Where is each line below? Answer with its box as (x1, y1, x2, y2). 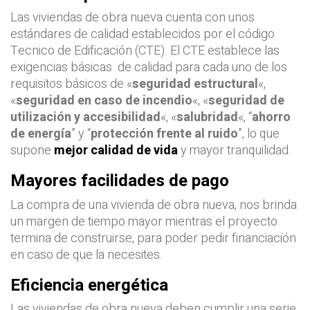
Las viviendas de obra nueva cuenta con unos (10, 8, 255, 28)
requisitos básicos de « (10, 75, 132, 94)
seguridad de (208, 91, 284, 111)
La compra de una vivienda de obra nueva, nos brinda (10, 195, 297, 215)
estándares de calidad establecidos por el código (10, 25, 275, 44)
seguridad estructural (132, 75, 258, 94)
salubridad (176, 108, 238, 127)
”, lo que (238, 125, 280, 144)
